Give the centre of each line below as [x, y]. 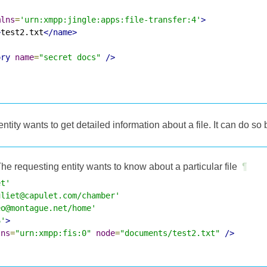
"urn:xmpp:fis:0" [53, 233]
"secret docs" [70, 57]
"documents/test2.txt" [170, 233]
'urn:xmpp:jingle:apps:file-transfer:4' [110, 19]
